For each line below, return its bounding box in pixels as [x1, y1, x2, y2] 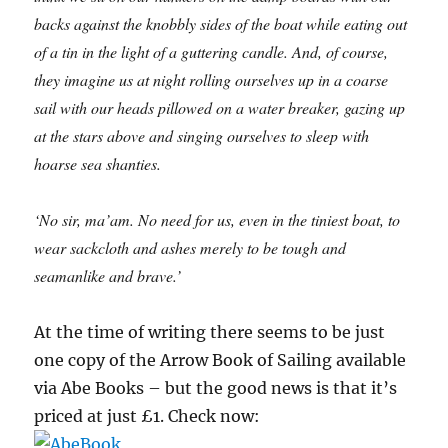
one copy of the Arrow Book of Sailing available [34, 350, 407, 371]
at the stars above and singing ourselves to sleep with [34, 125, 370, 147]
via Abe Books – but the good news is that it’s [34, 378, 398, 399]
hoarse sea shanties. [34, 153, 162, 175]
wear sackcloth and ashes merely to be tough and [34, 237, 347, 259]
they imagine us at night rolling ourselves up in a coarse [34, 69, 389, 91]
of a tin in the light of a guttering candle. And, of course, [34, 41, 389, 63]
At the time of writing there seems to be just [34, 322, 386, 343]
